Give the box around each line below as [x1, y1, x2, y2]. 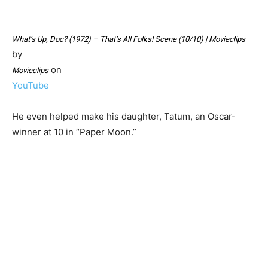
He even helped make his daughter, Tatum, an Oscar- [12, 111, 236, 123]
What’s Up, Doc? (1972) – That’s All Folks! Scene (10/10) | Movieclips [12, 35, 245, 44]
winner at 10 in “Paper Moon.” [12, 126, 136, 138]
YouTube [12, 80, 49, 92]
